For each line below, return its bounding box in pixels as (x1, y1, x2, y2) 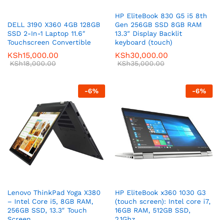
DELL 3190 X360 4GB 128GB (7, 21, 100, 29)
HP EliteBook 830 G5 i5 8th (115, 12, 207, 20)
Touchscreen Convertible (7, 38, 91, 47)
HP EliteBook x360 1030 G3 (115, 189, 206, 197)
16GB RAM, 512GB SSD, (115, 206, 191, 215)
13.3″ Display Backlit (115, 29, 182, 38)
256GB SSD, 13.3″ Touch (7, 206, 87, 215)
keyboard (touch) (115, 38, 172, 47)
